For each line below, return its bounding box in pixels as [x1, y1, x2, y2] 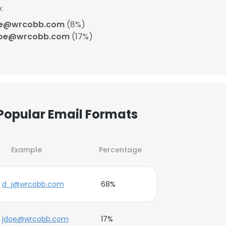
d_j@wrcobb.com [2, 179, 64, 189]
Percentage [99, 145, 142, 155]
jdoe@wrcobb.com [2, 214, 69, 224]
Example [11, 145, 42, 155]
